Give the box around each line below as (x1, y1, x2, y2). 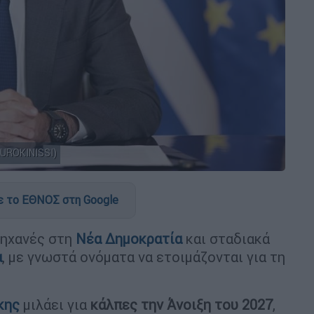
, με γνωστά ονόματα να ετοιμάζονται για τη (2, 247, 285, 266)
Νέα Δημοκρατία (72, 229, 186, 247)
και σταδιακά (186, 229, 270, 247)
